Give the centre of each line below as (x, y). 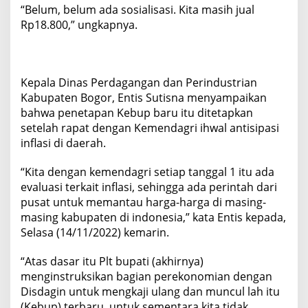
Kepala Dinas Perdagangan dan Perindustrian (139, 82)
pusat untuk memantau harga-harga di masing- (143, 202)
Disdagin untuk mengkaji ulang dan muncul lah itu (150, 291)
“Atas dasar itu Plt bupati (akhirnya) (112, 261)
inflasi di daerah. (63, 143)
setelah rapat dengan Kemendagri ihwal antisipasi (150, 128)
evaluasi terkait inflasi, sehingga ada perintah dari (149, 187)
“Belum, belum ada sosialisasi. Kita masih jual (137, 9)
